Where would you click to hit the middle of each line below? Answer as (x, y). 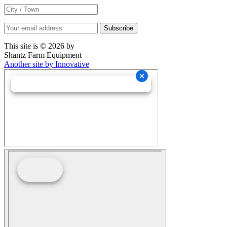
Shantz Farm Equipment (43, 55)
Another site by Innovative (47, 64)
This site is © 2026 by (39, 46)
